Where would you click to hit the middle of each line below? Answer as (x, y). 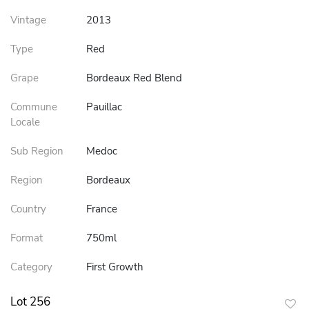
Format (27, 238)
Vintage (28, 20)
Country (28, 209)
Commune (34, 107)
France (102, 209)
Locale (25, 122)
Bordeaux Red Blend (134, 78)
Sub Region (37, 151)
